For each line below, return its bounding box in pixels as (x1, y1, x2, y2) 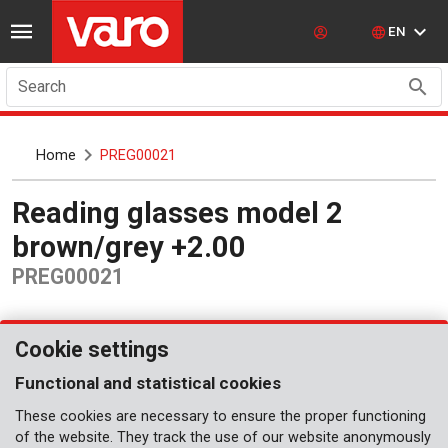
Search (18, 77, 66, 96)
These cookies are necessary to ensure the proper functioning (15, 408, 426, 425)
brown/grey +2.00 (12, 229, 246, 264)
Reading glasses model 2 (12, 195, 30, 230)
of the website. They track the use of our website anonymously (15, 429, 431, 446)
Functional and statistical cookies (15, 373, 281, 393)
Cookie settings (15, 337, 169, 362)
